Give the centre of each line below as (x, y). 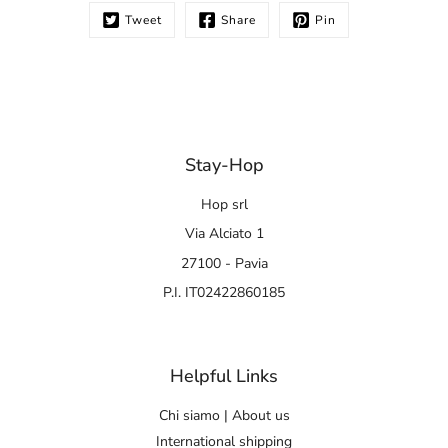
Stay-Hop (224, 164)
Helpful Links (224, 376)
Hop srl (224, 204)
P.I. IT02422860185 (224, 293)
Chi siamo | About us (224, 416)
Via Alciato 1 (224, 234)
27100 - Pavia (224, 263)
